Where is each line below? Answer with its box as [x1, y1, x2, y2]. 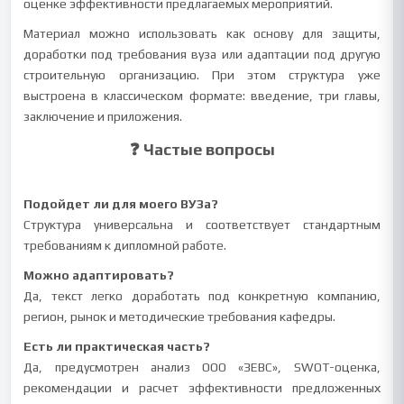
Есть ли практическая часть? [23, 339, 211, 353]
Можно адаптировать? [23, 268, 175, 282]
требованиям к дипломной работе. [23, 238, 227, 252]
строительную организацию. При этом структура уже [23, 68, 381, 82]
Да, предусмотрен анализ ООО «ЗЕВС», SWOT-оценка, [23, 360, 381, 374]
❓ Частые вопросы [129, 140, 275, 159]
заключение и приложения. [23, 109, 183, 124]
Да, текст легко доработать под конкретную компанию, [23, 289, 381, 303]
